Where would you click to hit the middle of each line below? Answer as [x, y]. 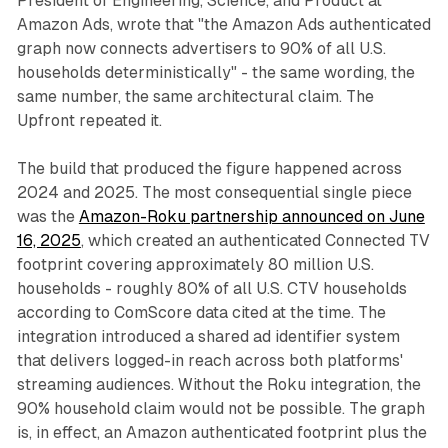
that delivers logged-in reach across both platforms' [209, 361]
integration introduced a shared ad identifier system [208, 337]
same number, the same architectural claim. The [195, 97]
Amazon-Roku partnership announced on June [251, 217]
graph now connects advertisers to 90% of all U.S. [201, 49]
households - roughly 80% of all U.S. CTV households [211, 289]
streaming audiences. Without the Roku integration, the [218, 385]
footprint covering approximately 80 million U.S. [195, 265]
